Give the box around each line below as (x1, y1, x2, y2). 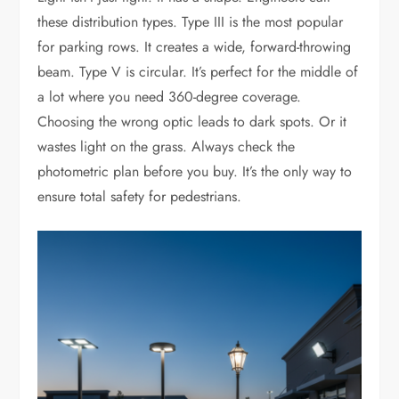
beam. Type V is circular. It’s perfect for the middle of (37, 61, 359, 83)
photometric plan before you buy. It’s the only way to (37, 161, 353, 183)
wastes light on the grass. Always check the (37, 136, 296, 158)
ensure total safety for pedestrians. (37, 186, 242, 208)
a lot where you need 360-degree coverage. (37, 86, 302, 108)
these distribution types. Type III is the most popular (37, 12, 344, 33)
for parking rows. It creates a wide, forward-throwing (37, 37, 352, 58)
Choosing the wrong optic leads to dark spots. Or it (37, 111, 347, 133)
